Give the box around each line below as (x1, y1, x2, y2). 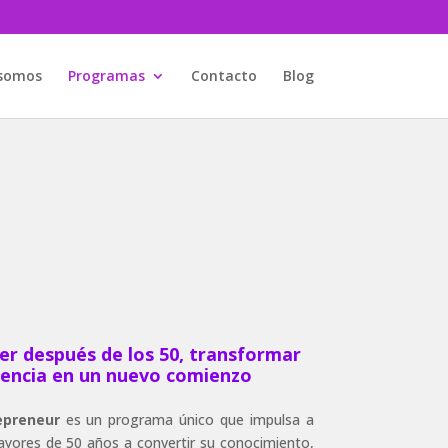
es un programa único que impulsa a (59, 410, 314, 430)
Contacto (190, 65, 257, 85)
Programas (67, 65, 145, 85)
